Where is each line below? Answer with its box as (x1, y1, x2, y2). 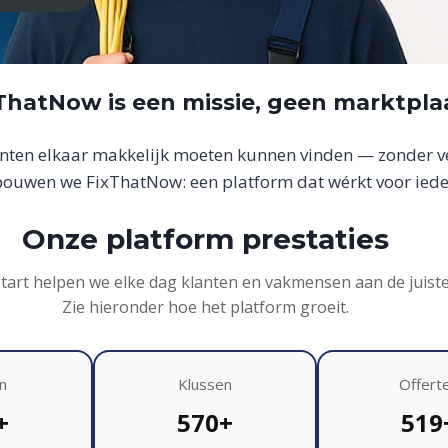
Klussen (178, 374, 232, 395)
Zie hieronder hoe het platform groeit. (61, 296, 349, 319)
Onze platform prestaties (21, 222, 389, 257)
